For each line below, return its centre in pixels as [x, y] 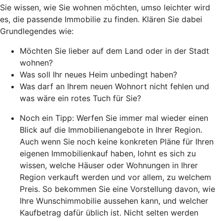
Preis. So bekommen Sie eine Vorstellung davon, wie [117, 189]
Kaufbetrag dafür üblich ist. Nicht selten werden [109, 212]
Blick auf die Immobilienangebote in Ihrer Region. [111, 129]
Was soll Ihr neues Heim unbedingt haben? [98, 74]
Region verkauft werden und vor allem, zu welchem [115, 177]
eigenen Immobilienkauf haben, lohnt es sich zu [108, 153]
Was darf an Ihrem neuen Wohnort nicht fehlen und [114, 86]
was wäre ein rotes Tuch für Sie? [80, 98]
